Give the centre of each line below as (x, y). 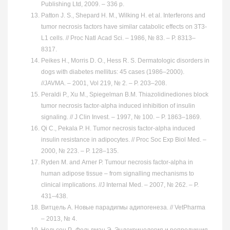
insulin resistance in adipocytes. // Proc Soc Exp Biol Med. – (124, 139)
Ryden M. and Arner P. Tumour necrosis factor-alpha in (117, 162)
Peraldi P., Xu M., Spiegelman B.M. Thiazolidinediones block (125, 94)
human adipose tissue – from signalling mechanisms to (118, 173)
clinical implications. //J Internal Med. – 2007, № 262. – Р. (120, 185)
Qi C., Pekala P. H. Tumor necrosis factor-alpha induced (118, 128)
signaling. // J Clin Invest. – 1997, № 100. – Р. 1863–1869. (121, 117)
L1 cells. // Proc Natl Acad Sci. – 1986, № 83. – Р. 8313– (118, 38)
